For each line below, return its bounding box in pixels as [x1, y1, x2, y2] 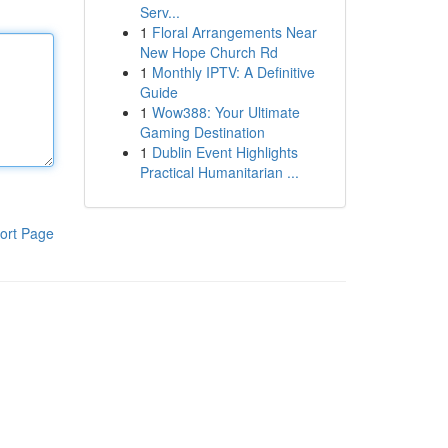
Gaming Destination [139, 122, 265, 142]
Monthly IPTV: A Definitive [151, 62, 315, 82]
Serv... [139, 2, 180, 22]
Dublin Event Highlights [151, 142, 298, 162]
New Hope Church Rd [139, 42, 278, 62]
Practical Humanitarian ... [139, 162, 299, 182]
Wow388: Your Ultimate [151, 102, 300, 122]
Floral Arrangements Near [151, 22, 317, 42]
